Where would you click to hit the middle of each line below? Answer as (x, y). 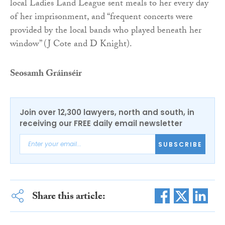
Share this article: (69, 198)
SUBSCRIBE (180, 144)
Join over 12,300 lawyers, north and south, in (107, 113)
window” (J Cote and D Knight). (71, 45)
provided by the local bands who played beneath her (106, 32)
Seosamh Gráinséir (46, 75)
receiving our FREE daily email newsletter (101, 124)
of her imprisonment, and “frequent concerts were (101, 18)
